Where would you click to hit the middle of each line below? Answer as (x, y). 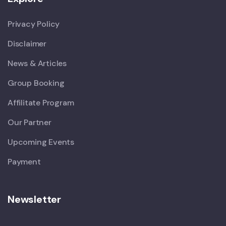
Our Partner (30, 122)
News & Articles (37, 63)
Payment (24, 161)
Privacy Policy (34, 24)
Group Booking (36, 83)
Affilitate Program (41, 102)
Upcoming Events (41, 142)
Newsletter (34, 199)
